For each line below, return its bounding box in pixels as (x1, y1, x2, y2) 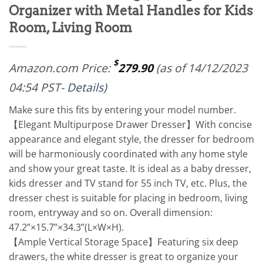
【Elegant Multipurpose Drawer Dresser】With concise (9, 117, 252, 131)
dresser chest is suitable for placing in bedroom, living (9, 191, 248, 204)
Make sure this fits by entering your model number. (9, 103, 236, 116)
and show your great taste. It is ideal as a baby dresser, (9, 161, 251, 175)
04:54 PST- (9, 79, 67, 95)
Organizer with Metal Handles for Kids (9, 2, 253, 19)
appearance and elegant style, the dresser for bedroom (9, 132, 254, 146)
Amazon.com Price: (9, 59, 113, 76)
